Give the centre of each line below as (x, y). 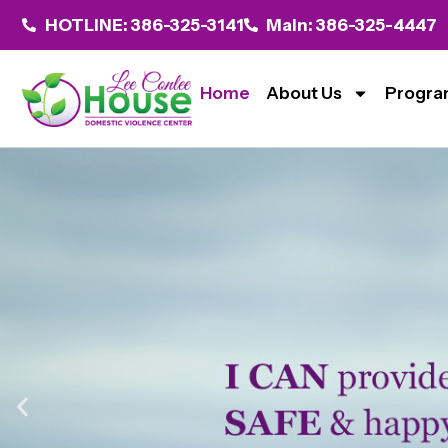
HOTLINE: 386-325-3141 (144, 25)
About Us (303, 93)
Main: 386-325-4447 (351, 25)
